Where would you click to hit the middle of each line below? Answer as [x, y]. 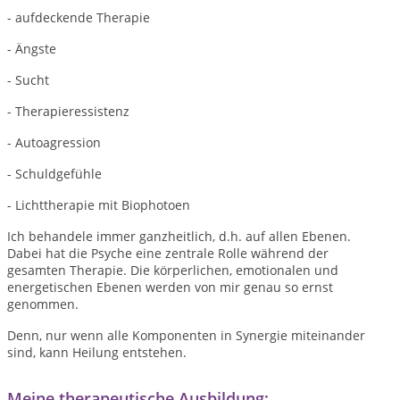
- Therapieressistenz [68, 111]
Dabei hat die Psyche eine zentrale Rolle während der [168, 253]
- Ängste [32, 49]
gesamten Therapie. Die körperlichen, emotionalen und [173, 270]
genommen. [45, 304]
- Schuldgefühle [54, 174]
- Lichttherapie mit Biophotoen [99, 205]
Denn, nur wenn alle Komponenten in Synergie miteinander [186, 335]
